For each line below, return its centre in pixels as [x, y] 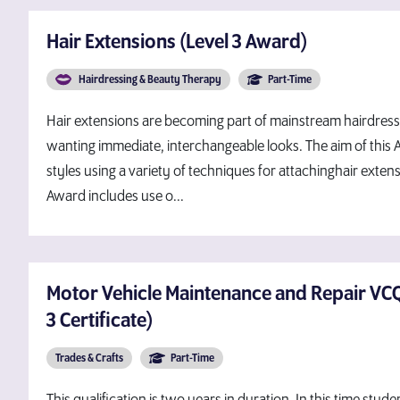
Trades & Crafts [89, 358]
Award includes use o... [115, 196]
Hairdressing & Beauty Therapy [149, 80]
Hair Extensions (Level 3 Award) [177, 42]
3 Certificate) [100, 321]
